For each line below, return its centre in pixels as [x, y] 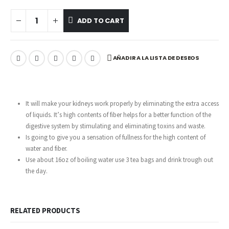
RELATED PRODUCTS [45, 211]
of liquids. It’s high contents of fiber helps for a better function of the [118, 115]
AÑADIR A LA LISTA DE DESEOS [156, 58]
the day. [36, 171]
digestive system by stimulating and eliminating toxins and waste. [115, 126]
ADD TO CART [100, 20]
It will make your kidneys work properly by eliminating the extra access [122, 104]
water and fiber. [46, 149]
